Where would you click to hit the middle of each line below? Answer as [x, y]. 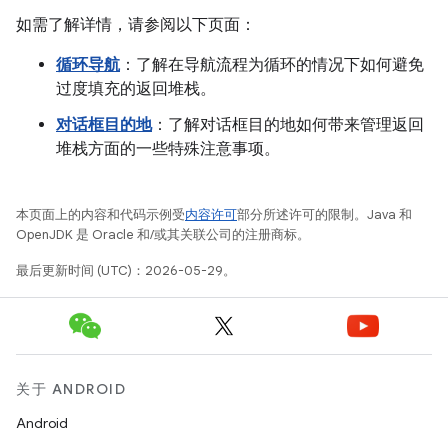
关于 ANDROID [71, 389]
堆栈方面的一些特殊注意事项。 [168, 149]
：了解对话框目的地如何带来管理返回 [288, 125]
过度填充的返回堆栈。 [136, 89]
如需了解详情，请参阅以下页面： [136, 25]
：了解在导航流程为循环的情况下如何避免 [272, 65]
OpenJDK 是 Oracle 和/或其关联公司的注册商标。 [163, 234]
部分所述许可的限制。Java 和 [324, 214]
